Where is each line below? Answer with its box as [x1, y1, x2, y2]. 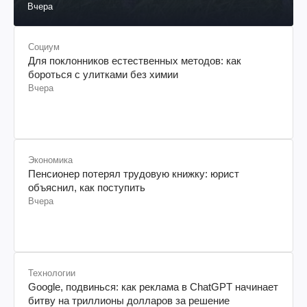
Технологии [28, 268, 75, 279]
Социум [28, 42, 60, 53]
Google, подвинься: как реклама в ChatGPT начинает [28, 281, 278, 293]
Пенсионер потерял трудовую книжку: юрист [28, 168, 239, 180]
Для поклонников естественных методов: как [28, 55, 241, 67]
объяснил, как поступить [28, 182, 145, 194]
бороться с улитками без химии [28, 69, 178, 81]
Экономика [28, 155, 73, 166]
